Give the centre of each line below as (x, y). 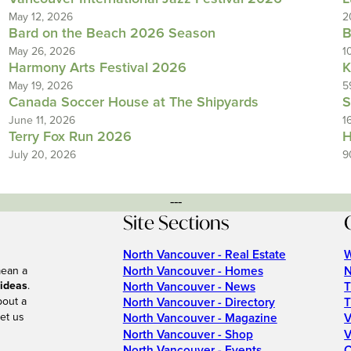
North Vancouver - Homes (193, 271)
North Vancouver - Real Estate (204, 255)
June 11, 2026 (42, 120)
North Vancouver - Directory (199, 303)
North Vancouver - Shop (188, 335)
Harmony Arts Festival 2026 (97, 68)
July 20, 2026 (42, 155)
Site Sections (175, 223)
